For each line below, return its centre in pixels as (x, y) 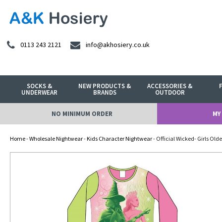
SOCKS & (40, 86)
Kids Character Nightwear (119, 139)
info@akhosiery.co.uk (118, 45)
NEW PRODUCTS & (105, 86)
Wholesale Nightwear (56, 139)
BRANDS (105, 92)
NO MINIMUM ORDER (82, 114)
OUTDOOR (170, 92)
